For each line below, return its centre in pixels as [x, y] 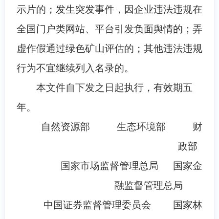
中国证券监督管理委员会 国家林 [123, 205]
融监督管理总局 [159, 185]
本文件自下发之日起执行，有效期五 [114, 87]
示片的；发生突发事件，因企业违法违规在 [109, 9]
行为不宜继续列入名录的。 [75, 68]
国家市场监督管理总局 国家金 [132, 165]
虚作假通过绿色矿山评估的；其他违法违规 [109, 48]
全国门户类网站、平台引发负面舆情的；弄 [109, 29]
